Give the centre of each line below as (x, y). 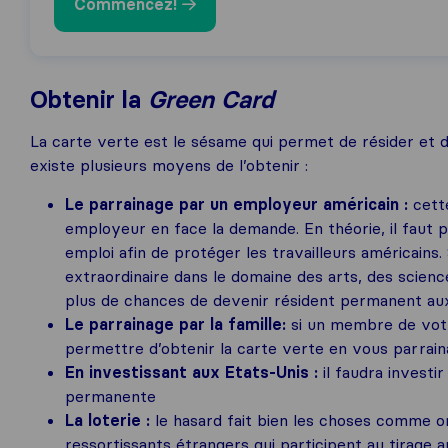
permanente (110, 396)
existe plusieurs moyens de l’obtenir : (169, 165)
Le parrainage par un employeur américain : (239, 204)
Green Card (211, 99)
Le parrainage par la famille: (178, 324)
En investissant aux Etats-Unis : (194, 372)
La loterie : (110, 420)
